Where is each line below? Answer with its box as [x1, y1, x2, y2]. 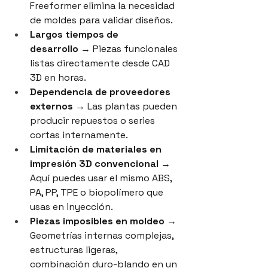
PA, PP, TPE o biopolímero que [30, 186, 166, 199]
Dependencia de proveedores [30, 86, 173, 99]
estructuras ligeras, [30, 243, 120, 257]
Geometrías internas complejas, [30, 229, 176, 242]
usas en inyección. [30, 200, 113, 214]
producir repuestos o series [30, 114, 157, 127]
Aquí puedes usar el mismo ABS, [30, 172, 174, 185]
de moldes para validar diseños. [30, 14, 173, 27]
